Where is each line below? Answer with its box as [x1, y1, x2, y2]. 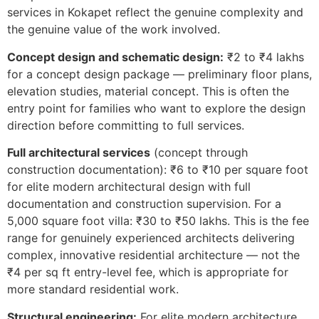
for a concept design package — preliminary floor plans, [7, 66, 312, 81]
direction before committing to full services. [7, 117, 244, 132]
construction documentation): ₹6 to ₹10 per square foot [7, 162, 308, 177]
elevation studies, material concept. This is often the [7, 83, 289, 98]
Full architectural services [7, 145, 150, 160]
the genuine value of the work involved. [7, 22, 220, 37]
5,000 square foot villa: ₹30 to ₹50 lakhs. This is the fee [7, 214, 309, 229]
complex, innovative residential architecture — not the [7, 248, 300, 263]
